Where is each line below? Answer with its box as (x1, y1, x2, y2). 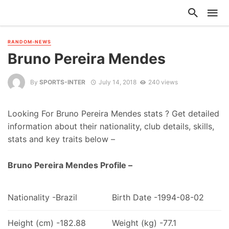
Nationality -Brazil (8, 192, 77, 202)
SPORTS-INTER (39, 78, 85, 86)
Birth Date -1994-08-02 (111, 192, 204, 202)
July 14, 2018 (98, 78, 136, 86)
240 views (148, 78, 178, 86)
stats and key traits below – (8, 134, 115, 145)
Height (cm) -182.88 (8, 217, 86, 228)
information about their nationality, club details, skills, (8, 121, 214, 132)
